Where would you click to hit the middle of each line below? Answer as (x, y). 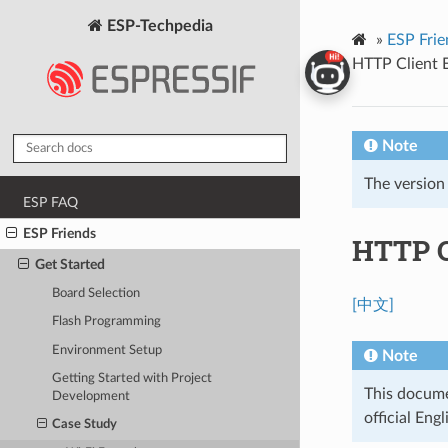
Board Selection (96, 293)
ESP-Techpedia (157, 25)
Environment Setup (107, 350)
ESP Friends (60, 233)
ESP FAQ (51, 203)
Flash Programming (107, 322)
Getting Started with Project (132, 378)
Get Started (69, 264)
